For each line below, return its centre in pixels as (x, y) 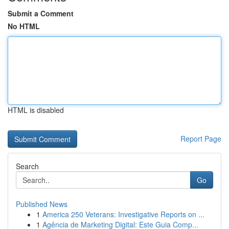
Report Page (201, 139)
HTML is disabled (36, 110)
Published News (42, 204)
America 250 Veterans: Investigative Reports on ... (123, 214)
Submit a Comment (41, 13)
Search (27, 166)
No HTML (24, 26)
